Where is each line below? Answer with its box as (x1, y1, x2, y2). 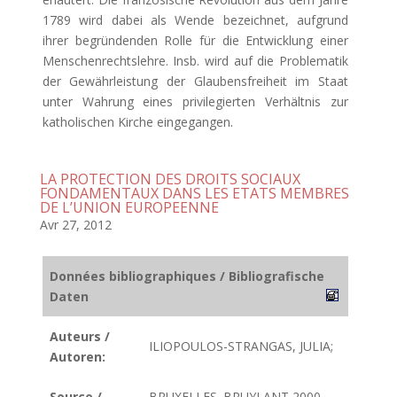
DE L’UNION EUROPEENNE (39, 198, 219, 217)
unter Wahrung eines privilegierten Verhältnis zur (42, 93, 349, 110)
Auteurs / (50, 328, 110, 345)
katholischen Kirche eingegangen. (42, 113, 233, 130)
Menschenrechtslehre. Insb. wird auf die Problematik (42, 52, 349, 69)
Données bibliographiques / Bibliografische (50, 268, 324, 284)
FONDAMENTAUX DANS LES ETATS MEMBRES (39, 183, 349, 203)
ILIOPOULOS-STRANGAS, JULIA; (149, 338, 333, 354)
